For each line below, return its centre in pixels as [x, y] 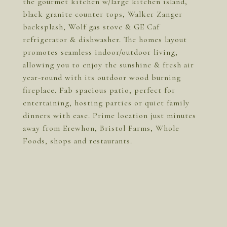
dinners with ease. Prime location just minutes [109, 116]
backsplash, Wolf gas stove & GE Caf [91, 27]
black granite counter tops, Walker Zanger [103, 14]
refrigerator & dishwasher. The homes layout [105, 40]
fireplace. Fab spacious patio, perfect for [99, 90]
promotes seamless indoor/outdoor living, [100, 52]
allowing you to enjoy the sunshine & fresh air [108, 65]
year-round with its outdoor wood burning [102, 78]
